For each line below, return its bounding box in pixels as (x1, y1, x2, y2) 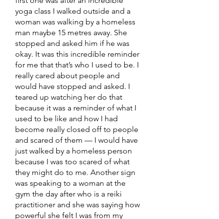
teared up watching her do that (15, 92, 122, 102)
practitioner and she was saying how (15, 200, 140, 209)
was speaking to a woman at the (15, 178, 126, 188)
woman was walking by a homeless (15, 17, 135, 26)
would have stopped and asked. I (15, 82, 130, 91)
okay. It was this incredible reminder (15, 49, 139, 59)
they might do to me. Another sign (15, 168, 135, 177)
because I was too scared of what (15, 157, 130, 166)
